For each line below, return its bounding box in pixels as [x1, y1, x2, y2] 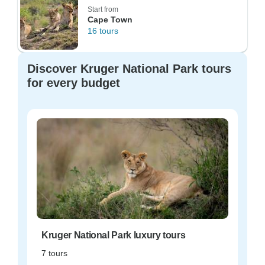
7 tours [41, 248, 67, 258]
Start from [88, 5, 118, 14]
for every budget [27, 76, 120, 89]
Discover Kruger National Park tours [27, 62, 231, 75]
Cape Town [88, 15, 132, 24]
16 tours [88, 26, 118, 35]
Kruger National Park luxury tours [41, 230, 186, 240]
